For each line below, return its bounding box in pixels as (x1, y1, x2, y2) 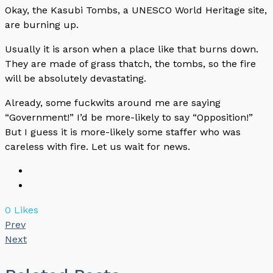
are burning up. (5, 19, 79, 31)
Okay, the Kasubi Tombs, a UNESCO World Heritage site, (5, 4, 267, 16)
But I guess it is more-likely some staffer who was (5, 126, 241, 138)
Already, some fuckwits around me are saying (5, 97, 221, 109)
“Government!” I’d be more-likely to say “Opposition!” (5, 112, 253, 124)
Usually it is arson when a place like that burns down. (5, 43, 258, 55)
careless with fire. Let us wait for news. (5, 141, 190, 153)
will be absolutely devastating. (5, 73, 146, 85)
